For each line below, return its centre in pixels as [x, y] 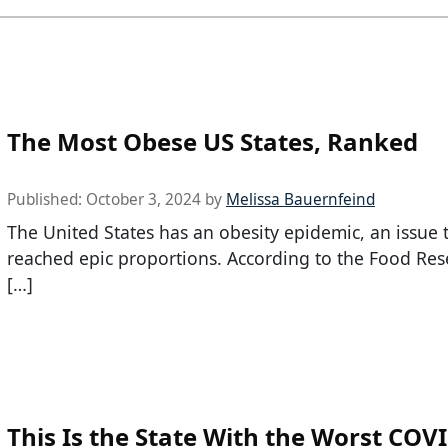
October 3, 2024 [143, 199]
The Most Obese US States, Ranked [212, 141]
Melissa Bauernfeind [300, 199]
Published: [46, 199]
